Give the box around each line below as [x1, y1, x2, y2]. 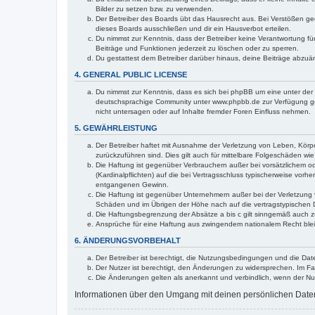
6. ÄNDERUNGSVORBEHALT [75, 236, 181, 245]
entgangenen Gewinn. [96, 181, 169, 188]
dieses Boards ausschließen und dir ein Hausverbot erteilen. [96, 25, 291, 32]
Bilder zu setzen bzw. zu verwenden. [96, 5, 214, 13]
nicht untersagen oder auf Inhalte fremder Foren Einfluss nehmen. [96, 108, 311, 115]
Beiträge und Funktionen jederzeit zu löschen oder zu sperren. [96, 44, 299, 52]
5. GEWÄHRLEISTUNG [75, 124, 157, 132]
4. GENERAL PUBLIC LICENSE [75, 70, 187, 79]
